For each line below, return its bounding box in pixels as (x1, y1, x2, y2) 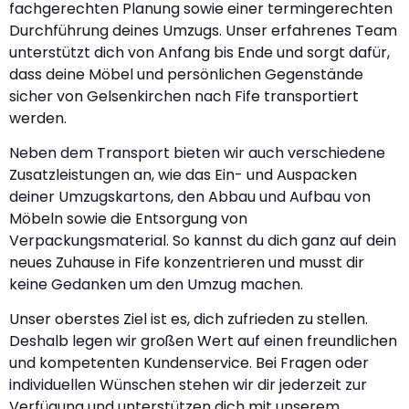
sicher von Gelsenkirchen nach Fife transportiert (9, 85, 359, 107)
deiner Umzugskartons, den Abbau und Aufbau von (9, 186, 371, 208)
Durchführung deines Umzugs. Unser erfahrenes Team (9, 19, 397, 41)
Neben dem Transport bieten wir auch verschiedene (9, 142, 385, 164)
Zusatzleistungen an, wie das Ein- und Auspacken (9, 164, 357, 186)
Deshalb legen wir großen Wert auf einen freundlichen (9, 330, 397, 352)
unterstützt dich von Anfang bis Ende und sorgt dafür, (9, 41, 390, 63)
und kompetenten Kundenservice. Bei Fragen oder (9, 352, 369, 374)
